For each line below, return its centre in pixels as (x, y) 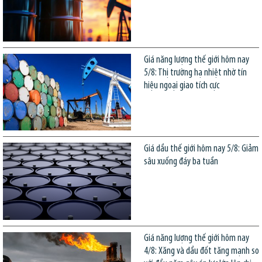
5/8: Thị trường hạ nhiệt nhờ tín (195, 73)
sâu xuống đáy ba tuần (181, 162)
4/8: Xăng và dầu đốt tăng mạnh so (201, 251)
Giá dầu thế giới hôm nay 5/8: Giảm (201, 149)
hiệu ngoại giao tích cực (181, 85)
